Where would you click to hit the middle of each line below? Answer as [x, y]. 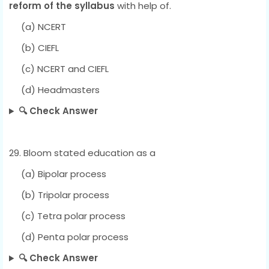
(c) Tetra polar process [67, 216]
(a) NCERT [38, 27]
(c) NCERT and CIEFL [59, 69]
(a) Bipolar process [58, 174]
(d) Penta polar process [69, 237]
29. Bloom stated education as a [82, 153]
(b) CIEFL [34, 48]
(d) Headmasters [54, 90]
